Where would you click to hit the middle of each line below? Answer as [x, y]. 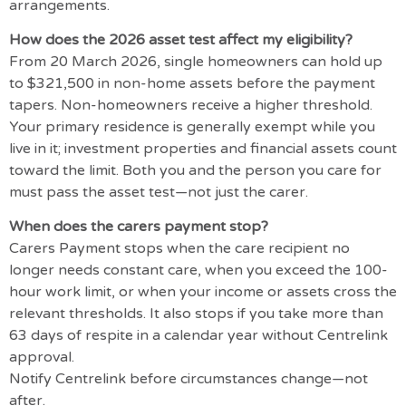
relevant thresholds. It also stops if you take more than [196, 314]
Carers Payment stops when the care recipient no [179, 249]
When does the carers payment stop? [139, 227]
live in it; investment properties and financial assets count [203, 148]
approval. [42, 358]
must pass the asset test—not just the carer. [159, 192]
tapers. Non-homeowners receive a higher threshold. [191, 105]
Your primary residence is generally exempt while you [192, 126]
